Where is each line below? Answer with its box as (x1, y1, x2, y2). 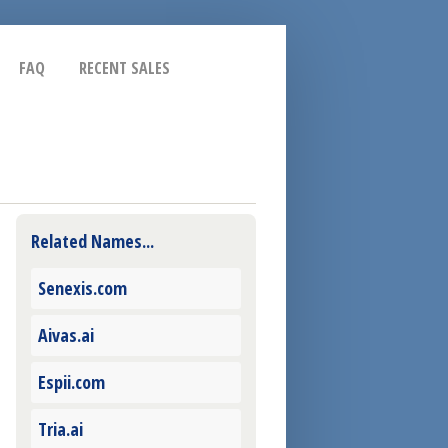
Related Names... (31, 229, 154, 254)
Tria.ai (38, 417, 83, 442)
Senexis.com (38, 276, 127, 301)
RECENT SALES (79, 57, 170, 79)
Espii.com (38, 370, 105, 395)
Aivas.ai (38, 323, 94, 348)
